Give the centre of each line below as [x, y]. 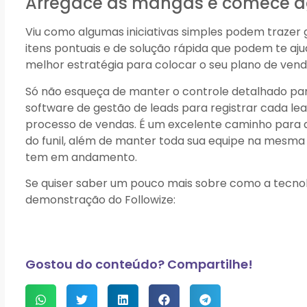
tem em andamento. [81, 157]
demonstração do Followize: [100, 200]
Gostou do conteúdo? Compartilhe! [139, 264]
